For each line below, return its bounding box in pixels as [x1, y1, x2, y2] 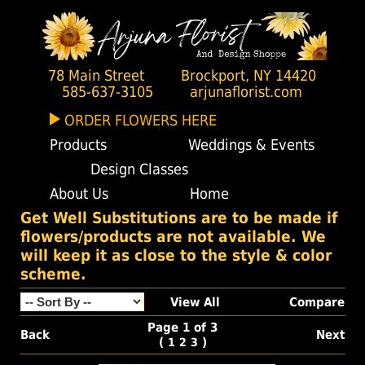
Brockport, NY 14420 [181, 68, 317, 85]
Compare [288, 295, 345, 310]
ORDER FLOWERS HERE [64, 112, 218, 130]
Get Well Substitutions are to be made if [20, 209, 337, 228]
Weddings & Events [188, 136, 315, 154]
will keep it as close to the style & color [20, 246, 332, 266]
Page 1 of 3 [147, 320, 218, 336]
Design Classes [90, 161, 189, 178]
